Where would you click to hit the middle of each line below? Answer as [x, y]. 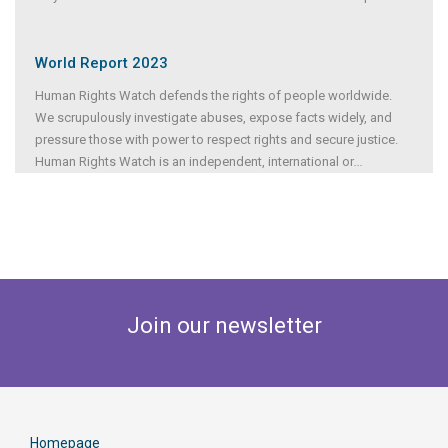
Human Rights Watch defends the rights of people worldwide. [213, 96]
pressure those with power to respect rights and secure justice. [216, 140]
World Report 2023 [101, 63]
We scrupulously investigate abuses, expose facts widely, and [213, 118]
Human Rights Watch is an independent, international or [194, 162]
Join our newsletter [224, 326]
